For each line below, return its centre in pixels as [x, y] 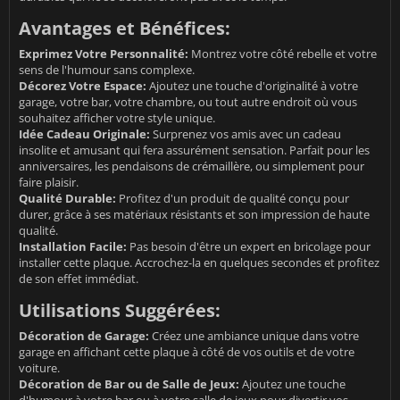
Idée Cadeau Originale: [84, 134]
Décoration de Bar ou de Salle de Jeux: [129, 384]
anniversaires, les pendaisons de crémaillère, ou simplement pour [192, 167]
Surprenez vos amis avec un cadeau [246, 134]
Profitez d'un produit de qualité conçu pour [233, 199]
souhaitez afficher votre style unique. [117, 118]
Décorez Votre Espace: [83, 86]
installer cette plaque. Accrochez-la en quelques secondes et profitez [199, 263]
